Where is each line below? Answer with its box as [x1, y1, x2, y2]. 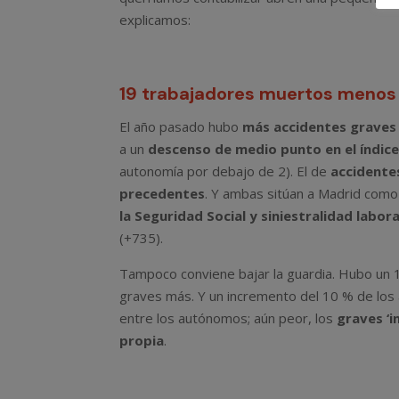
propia [119, 331, 165, 350]
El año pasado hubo [119, 118, 243, 136]
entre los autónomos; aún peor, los [119, 309, 338, 328]
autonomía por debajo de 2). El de [119, 162, 331, 181]
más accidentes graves [242, 118, 397, 136]
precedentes [119, 184, 206, 203]
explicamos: [119, 11, 191, 29]
